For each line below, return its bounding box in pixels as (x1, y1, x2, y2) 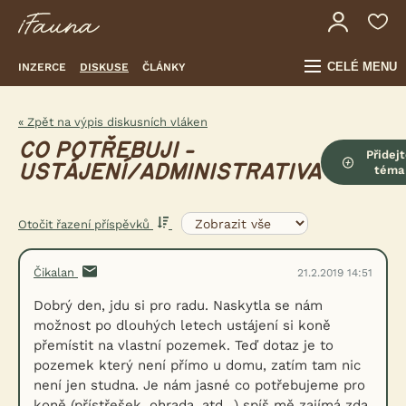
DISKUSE (80, 60, 129, 73)
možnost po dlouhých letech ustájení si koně (34, 317, 331, 333)
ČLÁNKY (142, 60, 186, 73)
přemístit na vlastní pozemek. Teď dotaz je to (34, 337, 333, 353)
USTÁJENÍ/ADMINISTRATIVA (18, 161, 321, 184)
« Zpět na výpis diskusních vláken (18, 115, 208, 129)
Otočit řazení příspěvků (18, 217, 153, 231)
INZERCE (18, 60, 66, 73)
